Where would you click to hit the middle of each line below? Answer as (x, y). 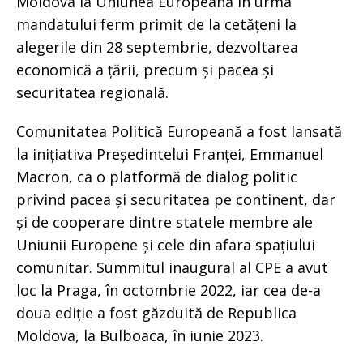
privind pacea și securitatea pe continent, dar (176, 199)
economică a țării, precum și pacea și (145, 69)
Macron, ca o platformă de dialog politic (157, 176)
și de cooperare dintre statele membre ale (164, 222)
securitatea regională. (92, 92)
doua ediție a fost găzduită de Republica (156, 312)
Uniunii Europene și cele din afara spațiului (166, 244)
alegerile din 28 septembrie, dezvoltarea (157, 47)
